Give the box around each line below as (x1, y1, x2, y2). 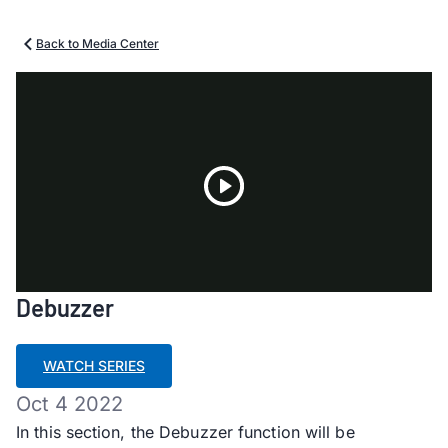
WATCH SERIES (43, 356, 145, 374)
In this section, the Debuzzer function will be (16, 421, 355, 442)
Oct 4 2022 (16, 391, 123, 416)
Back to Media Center (36, 36, 159, 51)
